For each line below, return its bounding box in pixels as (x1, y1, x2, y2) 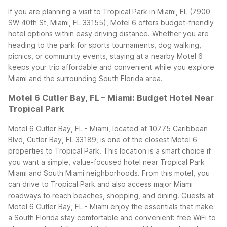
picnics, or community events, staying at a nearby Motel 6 (8, 51, 203, 60)
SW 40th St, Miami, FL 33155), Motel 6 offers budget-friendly (8, 18, 214, 27)
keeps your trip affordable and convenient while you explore (8, 62, 214, 71)
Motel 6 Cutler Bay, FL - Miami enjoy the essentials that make (8, 202, 213, 211)
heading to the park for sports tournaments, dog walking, (8, 40, 201, 49)
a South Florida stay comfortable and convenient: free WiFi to (8, 213, 216, 222)
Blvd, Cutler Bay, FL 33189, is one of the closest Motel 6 (8, 135, 197, 144)
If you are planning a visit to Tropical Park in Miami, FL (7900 (8, 7, 210, 16)
